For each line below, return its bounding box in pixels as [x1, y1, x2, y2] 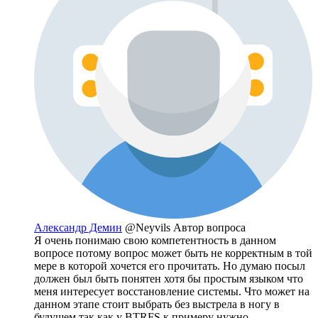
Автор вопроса [173, 221, 246, 234]
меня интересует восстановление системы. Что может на [34, 285, 309, 297]
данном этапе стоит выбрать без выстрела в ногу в [34, 297, 280, 310]
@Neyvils [125, 221, 173, 234]
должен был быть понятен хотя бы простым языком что [34, 272, 303, 285]
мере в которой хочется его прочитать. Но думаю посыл [34, 259, 305, 272]
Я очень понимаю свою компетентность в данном [34, 234, 276, 246]
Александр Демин [34, 221, 122, 234]
